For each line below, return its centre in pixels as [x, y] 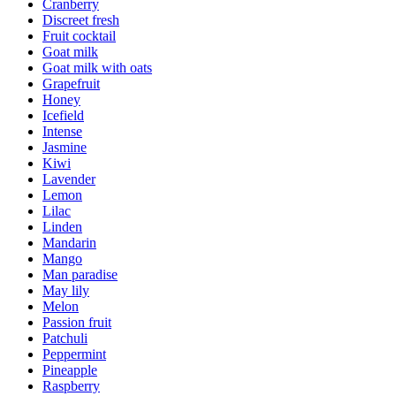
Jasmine [65, 147]
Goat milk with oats [97, 67]
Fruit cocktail [79, 35]
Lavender [69, 179]
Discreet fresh [81, 19]
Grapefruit [71, 83]
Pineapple [70, 369]
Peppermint [74, 354]
